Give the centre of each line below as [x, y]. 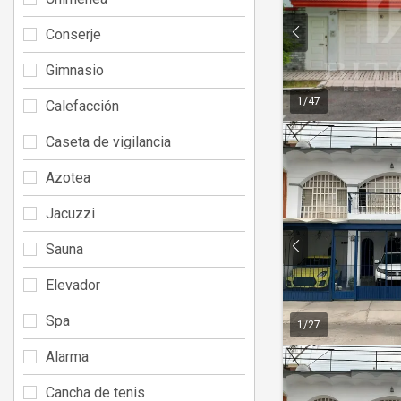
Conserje [73, 34]
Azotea [68, 177]
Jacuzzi [70, 213]
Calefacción [82, 106]
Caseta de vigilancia [108, 141]
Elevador [73, 285]
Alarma [67, 356]
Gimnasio [75, 70]
